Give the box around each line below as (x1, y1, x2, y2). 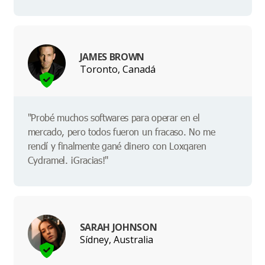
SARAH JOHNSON (79, 220, 157, 234)
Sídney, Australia (79, 232, 153, 246)
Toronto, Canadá (79, 62, 156, 76)
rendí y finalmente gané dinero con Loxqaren (27, 140, 206, 153)
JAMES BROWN (79, 50, 144, 63)
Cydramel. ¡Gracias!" (27, 154, 109, 167)
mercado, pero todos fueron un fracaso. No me (27, 125, 215, 138)
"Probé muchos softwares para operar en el (27, 111, 200, 124)
